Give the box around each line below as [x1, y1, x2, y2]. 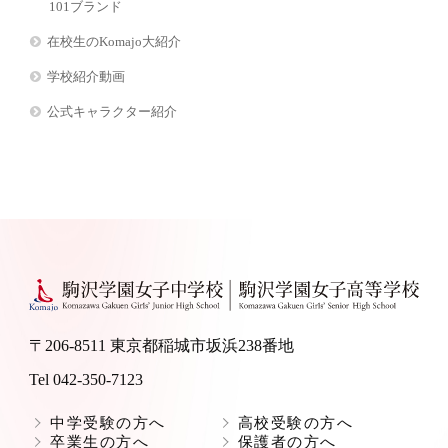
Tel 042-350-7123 [29, 370, 143, 388]
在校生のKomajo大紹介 [47, 34, 182, 50]
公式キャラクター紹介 [47, 104, 178, 120]
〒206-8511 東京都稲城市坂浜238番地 [29, 336, 294, 354]
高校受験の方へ [237, 414, 353, 431]
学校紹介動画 [47, 69, 126, 85]
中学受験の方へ [50, 414, 166, 431]
